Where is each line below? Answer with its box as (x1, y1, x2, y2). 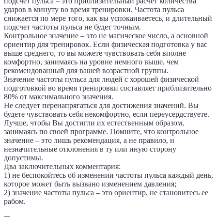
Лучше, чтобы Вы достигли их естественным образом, (4, 118, 184, 127)
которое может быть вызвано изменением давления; (4, 179, 176, 188)
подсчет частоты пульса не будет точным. (4, 22, 141, 31)
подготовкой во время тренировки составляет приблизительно (4, 83, 212, 92)
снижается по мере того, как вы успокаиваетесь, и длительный (4, 14, 212, 22)
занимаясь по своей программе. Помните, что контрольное (4, 127, 199, 136)
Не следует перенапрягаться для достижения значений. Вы (4, 101, 199, 109)
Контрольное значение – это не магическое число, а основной (4, 31, 208, 40)
